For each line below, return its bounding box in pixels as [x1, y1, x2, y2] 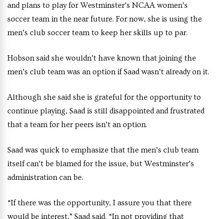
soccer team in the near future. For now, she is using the [7, 14, 202, 23]
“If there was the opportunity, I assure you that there [7, 198, 192, 207]
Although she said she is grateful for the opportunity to [7, 92, 201, 102]
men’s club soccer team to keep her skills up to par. [7, 28, 188, 37]
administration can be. [7, 173, 85, 182]
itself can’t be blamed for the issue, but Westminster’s [7, 159, 194, 168]
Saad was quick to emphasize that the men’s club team [7, 145, 198, 154]
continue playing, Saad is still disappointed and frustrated [7, 106, 204, 115]
